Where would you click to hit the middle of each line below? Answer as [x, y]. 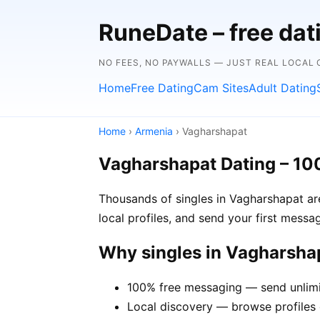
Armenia [154, 131]
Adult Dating [282, 88]
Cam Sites [221, 88]
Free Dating [162, 88]
